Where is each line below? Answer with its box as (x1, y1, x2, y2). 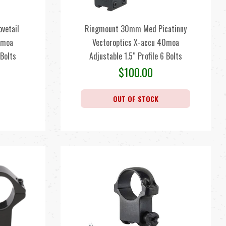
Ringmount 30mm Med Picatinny (84, 23, 187, 35)
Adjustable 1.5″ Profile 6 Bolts (89, 50, 182, 62)
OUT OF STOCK (112, 93, 158, 104)
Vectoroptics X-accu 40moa (92, 36, 179, 48)
